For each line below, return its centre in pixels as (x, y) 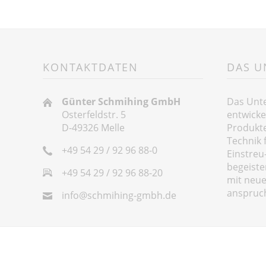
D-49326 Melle (93, 128)
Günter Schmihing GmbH (121, 102)
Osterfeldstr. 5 (94, 115)
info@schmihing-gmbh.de (119, 196)
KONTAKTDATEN (91, 66)
